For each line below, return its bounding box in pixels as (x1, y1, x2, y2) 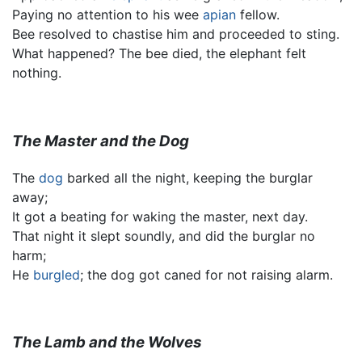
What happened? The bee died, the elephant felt (12, 45, 306, 62)
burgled (33, 266, 80, 283)
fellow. (236, 6, 280, 23)
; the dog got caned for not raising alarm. (80, 266, 333, 283)
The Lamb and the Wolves (12, 333, 202, 352)
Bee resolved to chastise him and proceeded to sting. (12, 26, 339, 43)
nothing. (12, 65, 61, 82)
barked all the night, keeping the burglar (63, 169, 313, 186)
